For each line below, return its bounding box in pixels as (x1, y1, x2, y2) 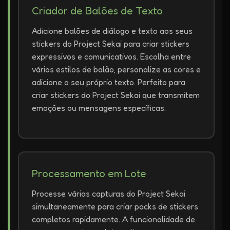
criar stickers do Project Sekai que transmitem (32, 90, 200, 100)
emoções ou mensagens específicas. (32, 103, 166, 113)
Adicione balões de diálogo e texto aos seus (32, 26, 193, 36)
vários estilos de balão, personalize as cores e (32, 64, 201, 74)
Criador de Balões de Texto (32, 4, 163, 17)
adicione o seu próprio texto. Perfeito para (32, 77, 185, 87)
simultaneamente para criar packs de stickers (32, 201, 198, 212)
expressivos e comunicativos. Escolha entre (32, 51, 191, 62)
